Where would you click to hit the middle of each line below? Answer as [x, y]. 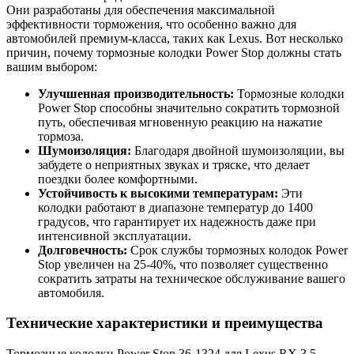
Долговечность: [83, 250]
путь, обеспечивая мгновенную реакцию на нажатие [180, 122]
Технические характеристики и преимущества [165, 323]
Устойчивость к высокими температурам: [158, 193]
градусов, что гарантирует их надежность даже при [177, 221]
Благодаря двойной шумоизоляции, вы [238, 150]
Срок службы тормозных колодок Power [237, 250]
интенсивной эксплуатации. [115, 235]
